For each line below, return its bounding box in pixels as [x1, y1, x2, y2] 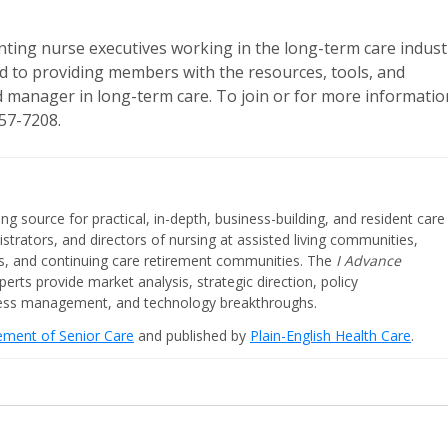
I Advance [336, 251, 401, 270]
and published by [134, 326, 250, 345]
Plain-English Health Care [250, 326, 411, 345]
